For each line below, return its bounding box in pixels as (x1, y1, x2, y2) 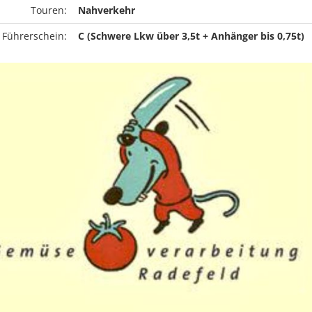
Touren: (30, 3, 67, 17)
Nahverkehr (77, 3, 135, 17)
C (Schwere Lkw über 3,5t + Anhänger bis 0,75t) (77, 29, 304, 42)
